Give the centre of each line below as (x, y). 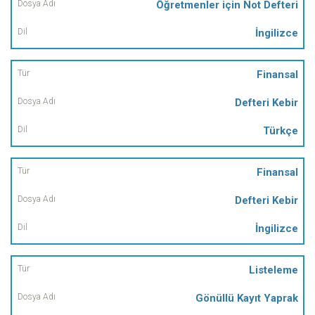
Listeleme (273, 270)
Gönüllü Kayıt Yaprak (246, 298)
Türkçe (280, 131)
